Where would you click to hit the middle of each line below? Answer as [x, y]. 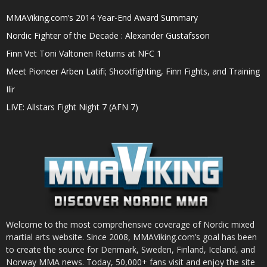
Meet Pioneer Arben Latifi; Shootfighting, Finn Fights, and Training [133, 72]
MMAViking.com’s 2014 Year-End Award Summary [102, 18]
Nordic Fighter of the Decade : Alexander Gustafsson [108, 36]
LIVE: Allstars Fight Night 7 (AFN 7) [72, 107]
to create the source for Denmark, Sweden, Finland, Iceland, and [131, 250]
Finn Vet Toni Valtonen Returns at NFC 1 [84, 54]
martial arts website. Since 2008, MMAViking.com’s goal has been [131, 237]
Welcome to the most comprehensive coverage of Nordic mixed [130, 225]
